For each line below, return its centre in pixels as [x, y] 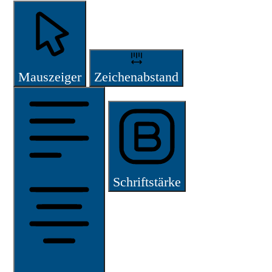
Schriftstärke [147, 182]
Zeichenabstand [136, 76]
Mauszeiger [50, 76]
